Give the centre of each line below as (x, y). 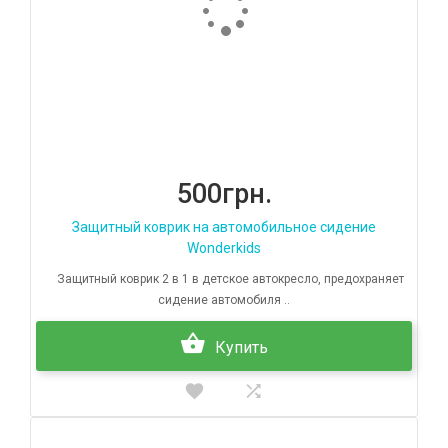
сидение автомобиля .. (224, 300)
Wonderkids (224, 248)
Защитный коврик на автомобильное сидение (224, 227)
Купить (241, 348)
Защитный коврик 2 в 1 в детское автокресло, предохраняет (224, 279)
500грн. (224, 194)
